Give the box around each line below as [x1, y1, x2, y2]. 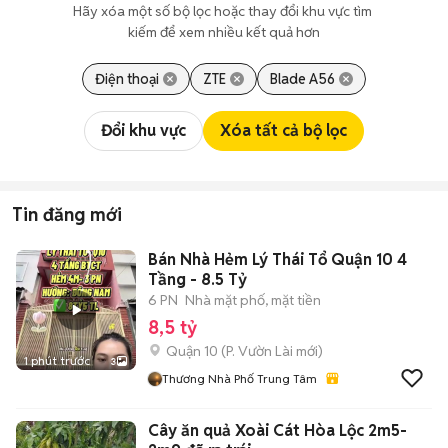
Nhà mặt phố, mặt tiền [185, 291, 321, 309]
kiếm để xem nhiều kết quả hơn [128, 23, 320, 41]
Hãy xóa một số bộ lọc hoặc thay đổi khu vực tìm [73, 2, 375, 20]
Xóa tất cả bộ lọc [220, 120, 347, 141]
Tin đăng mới [12, 203, 122, 226]
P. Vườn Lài [226, 342, 293, 360]
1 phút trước [24, 353, 90, 368]
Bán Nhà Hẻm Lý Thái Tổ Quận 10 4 [148, 249, 407, 270]
